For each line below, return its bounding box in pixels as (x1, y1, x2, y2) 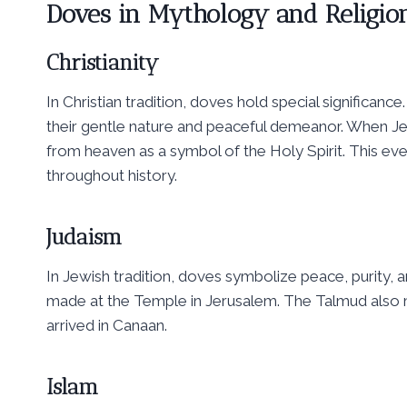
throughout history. (46, 166, 177, 185)
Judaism (46, 223, 122, 251)
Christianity (46, 49, 159, 76)
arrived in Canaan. (46, 316, 167, 335)
